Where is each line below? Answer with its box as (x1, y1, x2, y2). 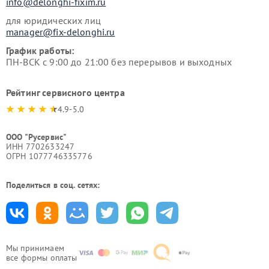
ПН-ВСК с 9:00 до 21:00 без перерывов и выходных (6, 56, 232, 68)
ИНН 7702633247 (6, 141, 75, 152)
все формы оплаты (6, 252, 77, 263)
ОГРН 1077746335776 (6, 151, 92, 162)
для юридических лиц (6, 14, 101, 26)
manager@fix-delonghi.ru (6, 26, 115, 38)
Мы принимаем (6, 243, 64, 253)
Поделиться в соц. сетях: (6, 180, 100, 190)
